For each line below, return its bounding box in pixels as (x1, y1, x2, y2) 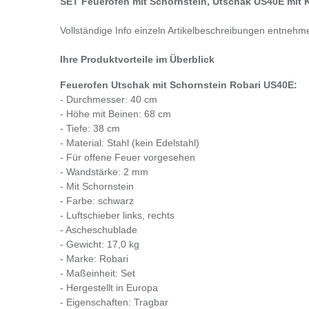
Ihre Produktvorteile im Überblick (60, 54, 215, 66)
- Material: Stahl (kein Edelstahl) (60, 137, 199, 149)
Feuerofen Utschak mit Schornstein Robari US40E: (60, 79, 297, 91)
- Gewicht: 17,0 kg (60, 239, 139, 250)
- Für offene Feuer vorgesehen (60, 152, 195, 163)
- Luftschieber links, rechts (60, 210, 175, 221)
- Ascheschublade (60, 224, 137, 236)
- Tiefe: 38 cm (60, 123, 120, 134)
